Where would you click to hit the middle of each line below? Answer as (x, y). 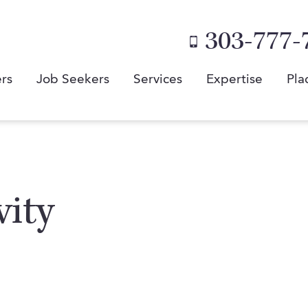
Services (158, 80)
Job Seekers (73, 80)
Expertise (234, 80)
